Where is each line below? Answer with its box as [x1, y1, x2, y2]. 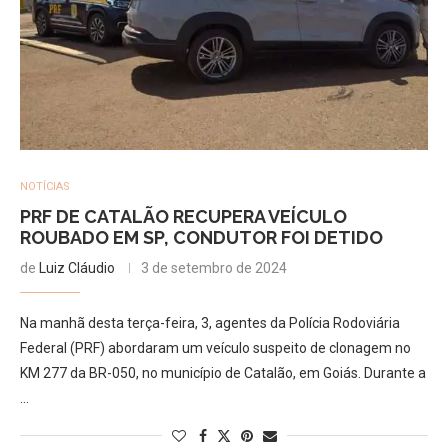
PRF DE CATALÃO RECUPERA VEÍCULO [20, 205, 347, 227]
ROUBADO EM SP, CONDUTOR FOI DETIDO [20, 226, 383, 248]
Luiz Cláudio [39, 259, 115, 276]
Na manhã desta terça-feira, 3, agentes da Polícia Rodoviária [20, 314, 400, 331]
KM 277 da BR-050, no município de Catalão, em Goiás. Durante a [20, 364, 426, 381]
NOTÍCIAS [20, 179, 70, 193]
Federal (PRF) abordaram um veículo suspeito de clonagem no [20, 339, 411, 356]
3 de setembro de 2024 [141, 259, 287, 276]
